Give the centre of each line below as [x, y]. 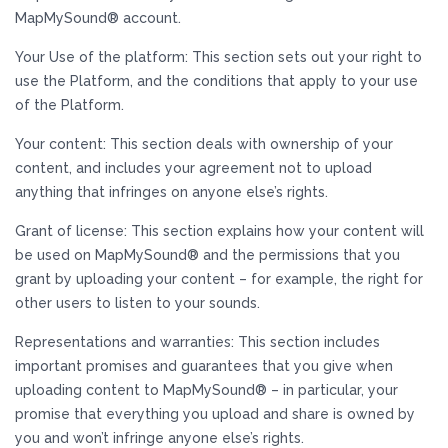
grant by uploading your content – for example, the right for [219, 279]
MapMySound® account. [98, 18]
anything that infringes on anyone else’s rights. [171, 192]
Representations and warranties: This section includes [197, 342]
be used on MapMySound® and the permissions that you [207, 255]
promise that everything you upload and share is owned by [215, 414]
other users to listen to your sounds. [137, 303]
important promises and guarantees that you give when [204, 366]
